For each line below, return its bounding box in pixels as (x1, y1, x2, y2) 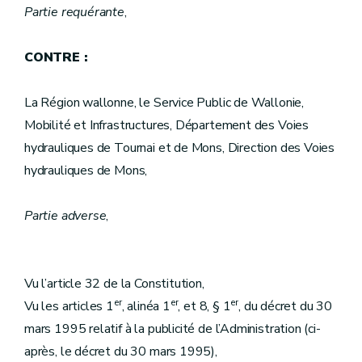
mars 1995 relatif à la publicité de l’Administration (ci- (24, 320, 321, 338)
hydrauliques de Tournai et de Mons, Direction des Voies (24, 139, 335, 157)
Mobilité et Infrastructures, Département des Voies (24, 116, 309, 134)
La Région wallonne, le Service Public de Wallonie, (24, 94, 305, 112)
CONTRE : (24, 48, 88, 66)
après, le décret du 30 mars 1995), (24, 343, 217, 360)
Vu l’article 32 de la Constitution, (24, 275, 204, 293)
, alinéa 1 (121, 297, 170, 315)
